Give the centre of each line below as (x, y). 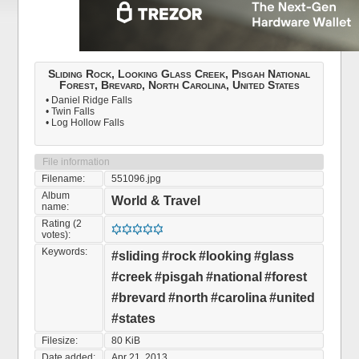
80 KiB (126, 341)
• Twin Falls (71, 111)
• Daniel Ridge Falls (89, 100)
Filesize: (60, 341)
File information (77, 162)
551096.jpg (137, 179)
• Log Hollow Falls (85, 123)
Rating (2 (62, 224)
